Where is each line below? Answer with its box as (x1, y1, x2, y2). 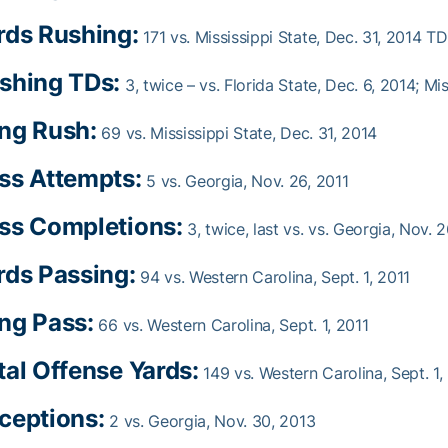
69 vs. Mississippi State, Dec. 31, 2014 (96, 123, 377, 143)
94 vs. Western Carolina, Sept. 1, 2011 (135, 267, 411, 287)
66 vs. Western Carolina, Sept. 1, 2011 (93, 315, 369, 335)
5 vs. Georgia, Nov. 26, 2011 (141, 171, 349, 191)
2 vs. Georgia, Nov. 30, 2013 (104, 411, 316, 431)
